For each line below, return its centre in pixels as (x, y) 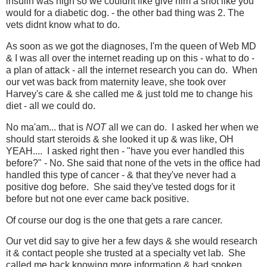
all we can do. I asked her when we (184, 127)
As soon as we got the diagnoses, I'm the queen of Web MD (131, 46)
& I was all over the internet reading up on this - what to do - (130, 58)
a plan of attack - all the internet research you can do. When (132, 70)
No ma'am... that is (46, 127)
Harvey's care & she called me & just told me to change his (129, 94)
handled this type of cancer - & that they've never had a (121, 175)
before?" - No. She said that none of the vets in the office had (133, 163)
